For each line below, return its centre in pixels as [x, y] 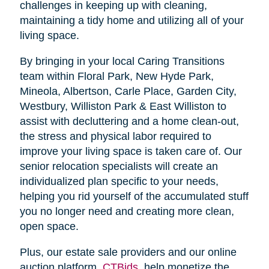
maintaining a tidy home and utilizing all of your [131, 21]
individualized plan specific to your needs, [119, 182]
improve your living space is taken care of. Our [131, 152]
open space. [49, 227]
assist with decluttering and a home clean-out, [129, 122]
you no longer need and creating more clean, [127, 212]
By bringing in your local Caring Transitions [122, 62]
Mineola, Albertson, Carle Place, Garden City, [128, 92]
